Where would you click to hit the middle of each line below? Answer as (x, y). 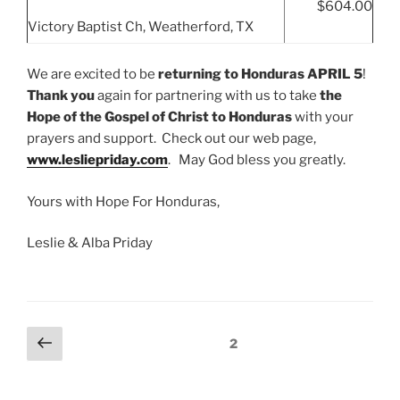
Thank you (61, 96)
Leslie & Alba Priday (90, 243)
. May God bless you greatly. (257, 160)
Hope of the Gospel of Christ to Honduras (159, 117)
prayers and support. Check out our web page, (171, 139)
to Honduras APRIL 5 (293, 75)
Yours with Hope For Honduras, (123, 201)
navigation (70, 363)
